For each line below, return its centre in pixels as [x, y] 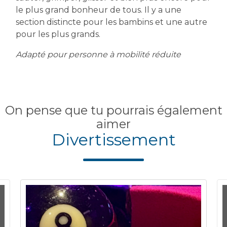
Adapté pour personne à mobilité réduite [99, 54]
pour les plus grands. [58, 34]
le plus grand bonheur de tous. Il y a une [99, 10]
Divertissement [113, 139]
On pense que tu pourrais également [113, 110]
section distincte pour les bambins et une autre [112, 22]
